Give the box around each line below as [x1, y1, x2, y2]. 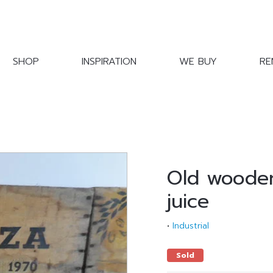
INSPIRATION [82, 54, 136, 69]
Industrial [172, 219, 209, 232]
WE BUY [179, 54, 217, 69]
